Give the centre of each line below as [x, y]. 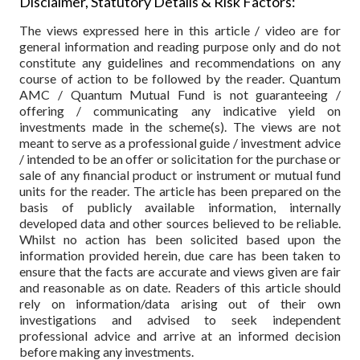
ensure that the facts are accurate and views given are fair [180, 272]
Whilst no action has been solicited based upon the [180, 239]
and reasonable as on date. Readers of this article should [180, 288]
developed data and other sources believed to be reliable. [180, 223]
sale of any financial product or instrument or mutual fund [180, 175]
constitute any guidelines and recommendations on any [180, 63]
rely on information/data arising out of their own [180, 304]
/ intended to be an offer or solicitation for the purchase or [180, 159]
